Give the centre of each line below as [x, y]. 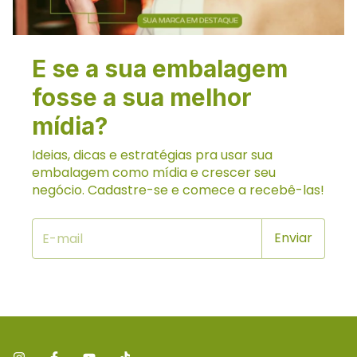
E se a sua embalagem [160, 68]
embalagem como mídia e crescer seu [154, 172]
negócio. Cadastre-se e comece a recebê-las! [178, 190]
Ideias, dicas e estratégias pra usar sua [152, 155]
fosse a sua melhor [142, 97]
